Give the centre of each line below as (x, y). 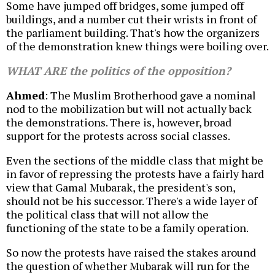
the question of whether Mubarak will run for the (128, 266)
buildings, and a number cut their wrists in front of (131, 19)
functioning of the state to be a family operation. (127, 228)
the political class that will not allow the (107, 215)
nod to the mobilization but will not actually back (129, 109)
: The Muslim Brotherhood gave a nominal (150, 95)
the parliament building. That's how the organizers (133, 33)
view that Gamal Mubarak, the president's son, (121, 188)
